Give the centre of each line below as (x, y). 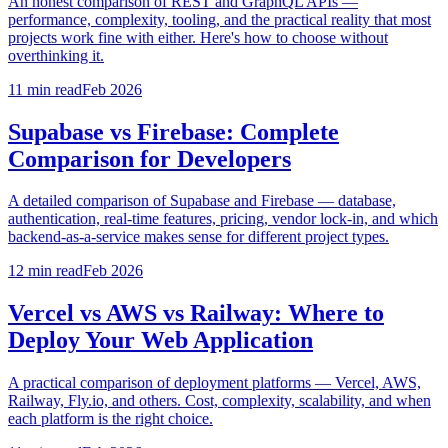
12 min (30, 271)
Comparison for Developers (149, 158)
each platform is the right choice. (110, 419)
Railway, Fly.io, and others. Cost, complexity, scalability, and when (219, 401)
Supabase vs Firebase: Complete (173, 131)
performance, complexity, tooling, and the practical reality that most (219, 19)
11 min (29, 89)
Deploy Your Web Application (160, 340)
